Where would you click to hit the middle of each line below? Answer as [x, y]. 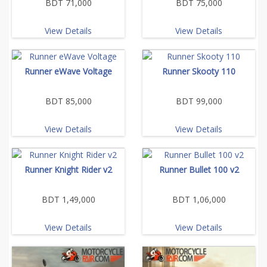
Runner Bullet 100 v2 [199, 169]
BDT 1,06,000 [199, 199]
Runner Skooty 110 [199, 71]
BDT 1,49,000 [68, 199]
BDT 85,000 [68, 101]
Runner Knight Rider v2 [68, 169]
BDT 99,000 [199, 101]
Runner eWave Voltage [68, 71]
